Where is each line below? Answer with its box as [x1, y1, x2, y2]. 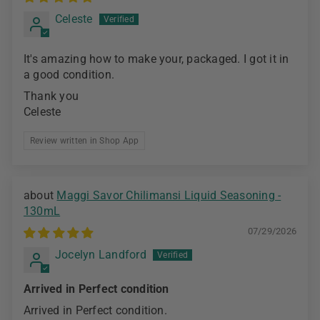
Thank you [24, 89, 79, 104]
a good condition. [24, 68, 115, 82]
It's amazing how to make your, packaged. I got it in [24, 52, 289, 66]
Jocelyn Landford [55, 248, 146, 262]
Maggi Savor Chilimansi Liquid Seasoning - [56, 189, 281, 203]
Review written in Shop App [30, 136, 139, 146]
